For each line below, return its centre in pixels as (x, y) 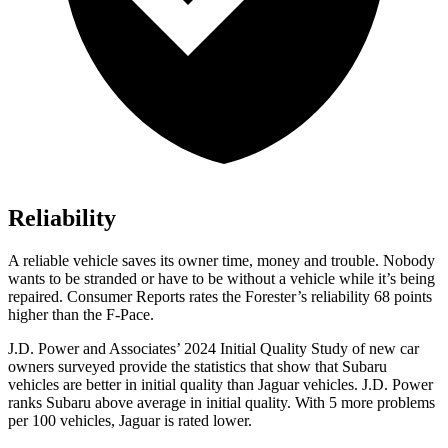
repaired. (37, 297)
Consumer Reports (126, 297)
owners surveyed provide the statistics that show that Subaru (197, 367)
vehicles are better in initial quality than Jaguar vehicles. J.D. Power (220, 385)
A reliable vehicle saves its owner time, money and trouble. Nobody (221, 261)
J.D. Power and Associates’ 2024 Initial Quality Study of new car (213, 349)
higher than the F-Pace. (81, 315)
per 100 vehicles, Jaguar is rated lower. (130, 421)
